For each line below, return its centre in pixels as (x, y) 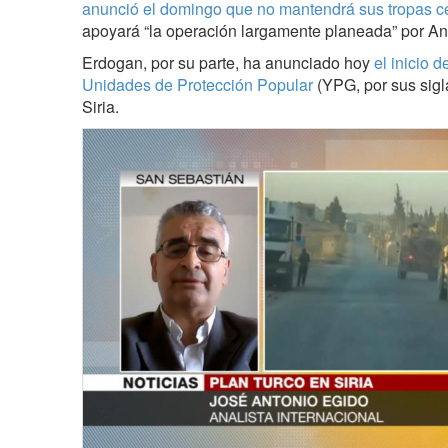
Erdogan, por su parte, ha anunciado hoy (228, 62)
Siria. (100, 106)
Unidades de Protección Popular (197, 84)
